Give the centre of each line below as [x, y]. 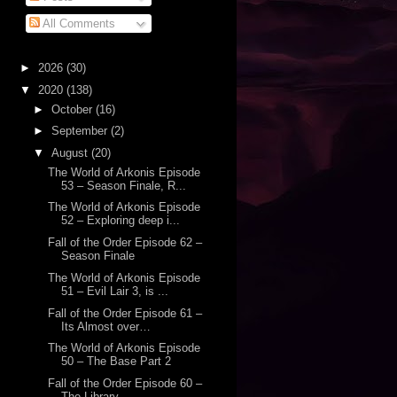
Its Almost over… [105, 326]
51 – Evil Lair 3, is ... [114, 291]
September [82, 131]
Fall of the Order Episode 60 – [125, 384]
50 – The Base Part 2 [116, 362]
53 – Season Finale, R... [123, 185]
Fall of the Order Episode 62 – [125, 243]
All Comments [78, 23]
